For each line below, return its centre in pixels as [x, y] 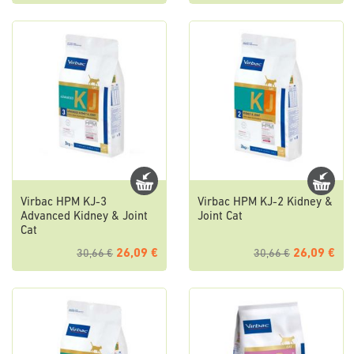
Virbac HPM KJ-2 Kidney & [265, 203]
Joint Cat [220, 217]
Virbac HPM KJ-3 [64, 203]
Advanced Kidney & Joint [84, 217]
